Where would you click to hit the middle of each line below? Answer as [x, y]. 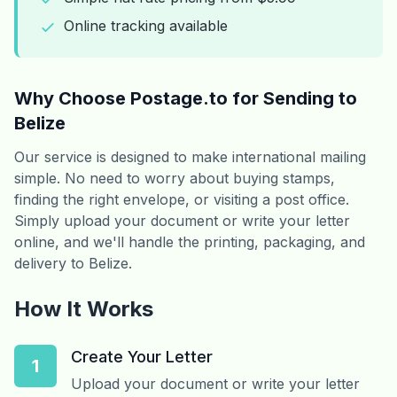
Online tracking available [146, 26]
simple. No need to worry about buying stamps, [175, 178]
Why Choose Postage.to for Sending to [186, 98]
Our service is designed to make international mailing [190, 157]
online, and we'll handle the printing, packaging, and [190, 242]
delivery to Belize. [73, 263]
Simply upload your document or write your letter [182, 221]
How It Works [84, 309]
